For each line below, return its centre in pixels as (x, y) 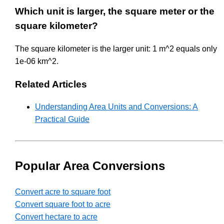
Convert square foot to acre (63, 204)
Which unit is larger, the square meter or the (115, 11)
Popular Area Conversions (90, 166)
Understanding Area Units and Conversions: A (116, 107)
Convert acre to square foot (63, 192)
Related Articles (51, 84)
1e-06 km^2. (37, 61)
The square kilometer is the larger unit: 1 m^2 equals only (116, 48)
